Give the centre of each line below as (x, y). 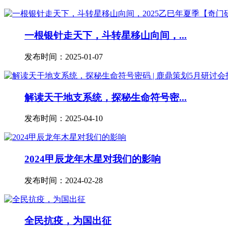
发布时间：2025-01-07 (64, 56)
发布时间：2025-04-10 (64, 119)
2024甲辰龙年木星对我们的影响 (93, 159)
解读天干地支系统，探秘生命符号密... (106, 97)
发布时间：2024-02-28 (64, 180)
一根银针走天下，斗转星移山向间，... (106, 36)
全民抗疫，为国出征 (68, 221)
